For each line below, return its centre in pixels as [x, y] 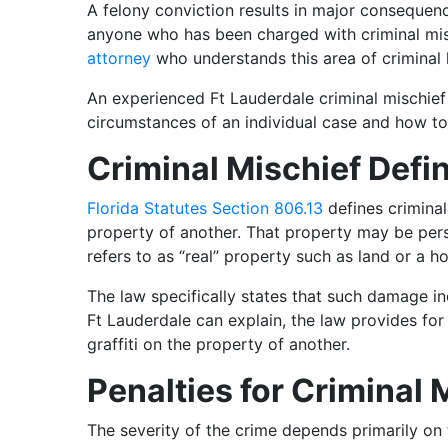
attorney [119, 58]
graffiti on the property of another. [218, 344]
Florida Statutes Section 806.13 [205, 208]
